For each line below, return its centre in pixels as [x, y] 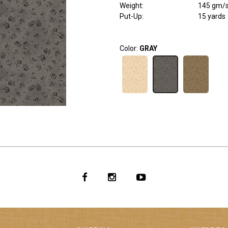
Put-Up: [131, 17]
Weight [131, 6]
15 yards [211, 17]
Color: [129, 49]
